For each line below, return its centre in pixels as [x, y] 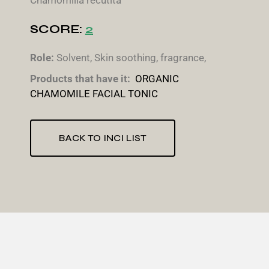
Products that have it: [80, 79]
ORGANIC [157, 79]
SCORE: [58, 29]
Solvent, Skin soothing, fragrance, [131, 58]
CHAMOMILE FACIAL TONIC [94, 94]
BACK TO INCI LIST [103, 138]
